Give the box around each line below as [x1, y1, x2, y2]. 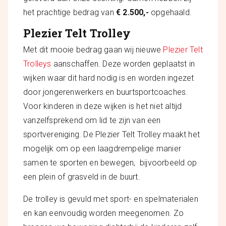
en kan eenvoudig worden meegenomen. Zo [23, 208, 184, 218]
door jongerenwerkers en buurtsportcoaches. [23, 87, 188, 97]
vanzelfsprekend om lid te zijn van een [23, 116, 161, 125]
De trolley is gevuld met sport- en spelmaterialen [23, 194, 198, 204]
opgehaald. [148, 8, 192, 17]
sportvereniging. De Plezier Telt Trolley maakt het [23, 130, 200, 139]
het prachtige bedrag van [23, 8, 116, 17]
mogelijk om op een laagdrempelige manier [23, 144, 182, 153]
